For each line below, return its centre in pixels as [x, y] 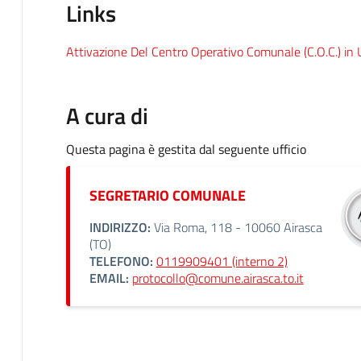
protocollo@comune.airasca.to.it [218, 278]
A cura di [107, 115]
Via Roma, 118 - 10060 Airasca [236, 227]
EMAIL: [109, 278]
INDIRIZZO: [120, 227]
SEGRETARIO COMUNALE [167, 195]
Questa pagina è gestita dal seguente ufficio [186, 149]
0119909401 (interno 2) [222, 261]
